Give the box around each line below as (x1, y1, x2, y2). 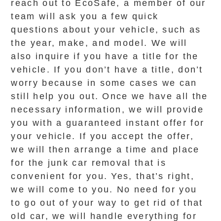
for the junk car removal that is (11, 158, 167, 168)
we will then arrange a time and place (11, 145, 200, 154)
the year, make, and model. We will (11, 38, 187, 48)
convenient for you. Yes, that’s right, (11, 171, 194, 181)
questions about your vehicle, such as (11, 25, 201, 35)
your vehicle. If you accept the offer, (11, 131, 194, 141)
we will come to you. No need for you (11, 184, 197, 194)
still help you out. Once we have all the (11, 91, 208, 101)
